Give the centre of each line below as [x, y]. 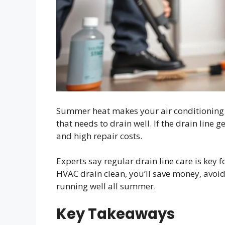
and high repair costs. [99, 136]
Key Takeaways [116, 214]
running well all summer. [106, 186]
